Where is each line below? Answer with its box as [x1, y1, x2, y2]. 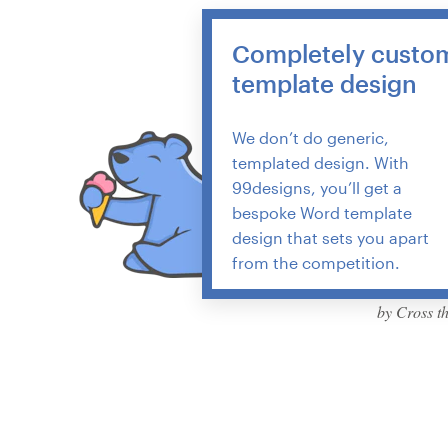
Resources [16, 38, 95, 58]
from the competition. [232, 252, 400, 272]
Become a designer [16, 140, 161, 160]
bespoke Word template [232, 202, 412, 222]
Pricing [16, 89, 68, 109]
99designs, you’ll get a [232, 177, 402, 197]
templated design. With [232, 152, 409, 172]
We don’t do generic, [232, 127, 389, 147]
